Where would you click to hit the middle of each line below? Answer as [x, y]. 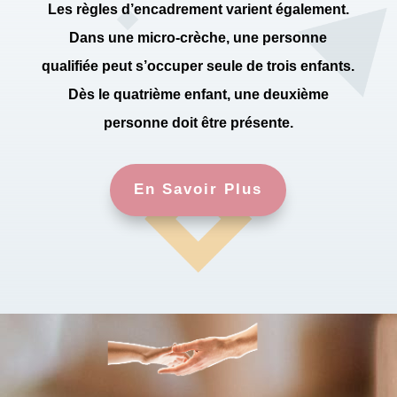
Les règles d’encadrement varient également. [198, 10]
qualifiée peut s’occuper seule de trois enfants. [198, 66]
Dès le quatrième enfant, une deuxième [198, 95]
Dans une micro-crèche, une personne [198, 38]
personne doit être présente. [198, 123]
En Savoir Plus [198, 190]
